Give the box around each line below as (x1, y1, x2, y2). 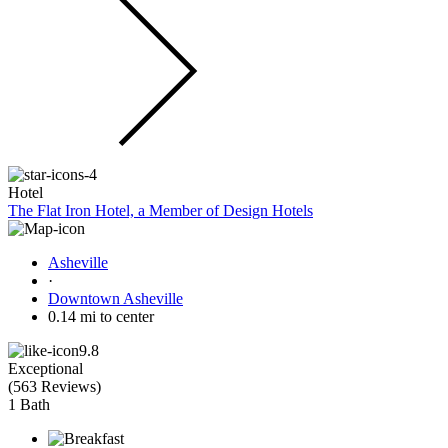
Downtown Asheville (48, 289, 183, 307)
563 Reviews (13, 377, 96, 395)
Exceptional (8, 359, 83, 377)
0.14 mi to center (48, 307, 154, 325)
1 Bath (8, 395, 50, 413)
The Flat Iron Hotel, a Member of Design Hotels (8, 201, 313, 219)
